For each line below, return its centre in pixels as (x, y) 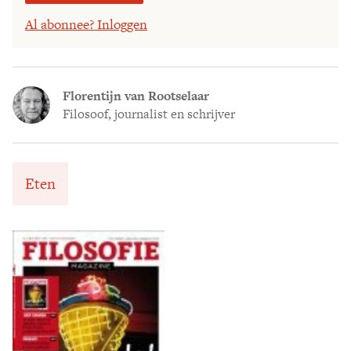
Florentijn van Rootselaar (136, 96)
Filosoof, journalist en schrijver (149, 114)
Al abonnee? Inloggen (86, 24)
